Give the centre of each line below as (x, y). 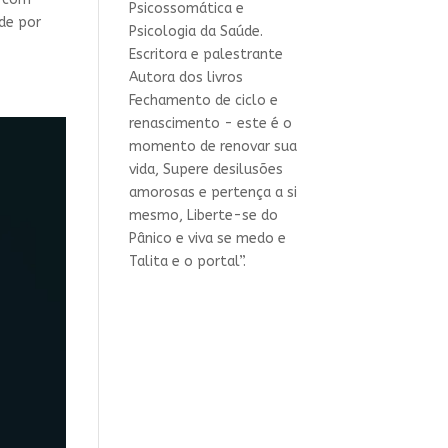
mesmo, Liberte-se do (203, 215)
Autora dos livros (185, 77)
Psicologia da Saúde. (195, 31)
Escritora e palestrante (205, 54)
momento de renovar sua (212, 146)
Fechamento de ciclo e (203, 100)
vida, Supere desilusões (205, 169)
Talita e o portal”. (187, 261)
